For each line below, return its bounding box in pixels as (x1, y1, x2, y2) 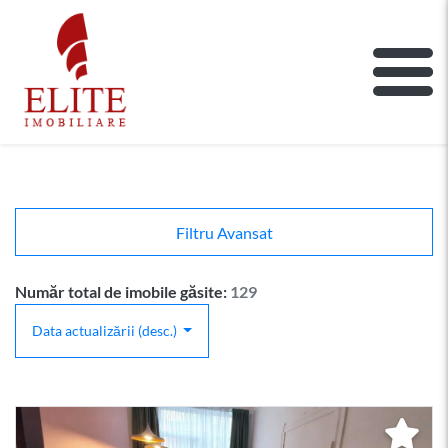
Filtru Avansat (175, 222, 273, 242)
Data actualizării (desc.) (32, 321, 180, 339)
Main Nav (14, 69, 146, 109)
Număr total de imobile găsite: (15, 281, 230, 301)
